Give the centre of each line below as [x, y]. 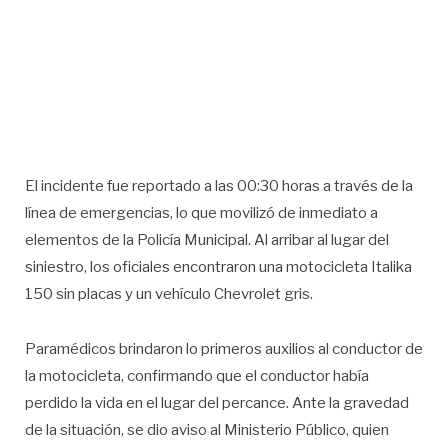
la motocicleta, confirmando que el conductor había [197, 375]
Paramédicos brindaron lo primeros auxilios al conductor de [224, 348]
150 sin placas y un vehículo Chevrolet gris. [169, 294]
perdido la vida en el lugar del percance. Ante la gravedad [217, 402]
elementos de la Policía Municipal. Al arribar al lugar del [207, 240]
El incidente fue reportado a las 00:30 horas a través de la [219, 186]
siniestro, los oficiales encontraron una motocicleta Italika [218, 267]
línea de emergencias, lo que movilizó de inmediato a [201, 213]
